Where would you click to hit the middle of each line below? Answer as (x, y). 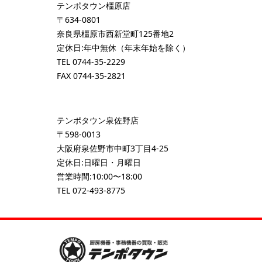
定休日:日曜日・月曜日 (99, 163)
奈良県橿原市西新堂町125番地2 (115, 34)
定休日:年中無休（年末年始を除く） (123, 48)
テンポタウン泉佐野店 (98, 120)
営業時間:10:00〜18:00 (99, 177)
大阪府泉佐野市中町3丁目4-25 (113, 149)
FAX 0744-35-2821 (91, 76)
